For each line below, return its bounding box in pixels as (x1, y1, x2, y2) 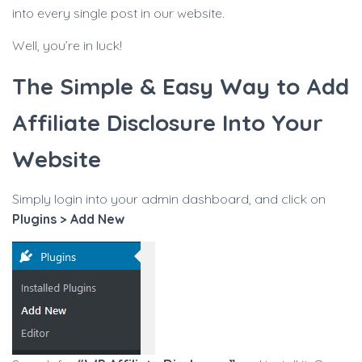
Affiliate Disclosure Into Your (12, 108, 323, 137)
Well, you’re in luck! (12, 37, 122, 53)
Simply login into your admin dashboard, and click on (12, 191, 326, 207)
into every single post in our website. (12, 5, 225, 21)
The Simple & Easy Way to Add (12, 72, 349, 100)
